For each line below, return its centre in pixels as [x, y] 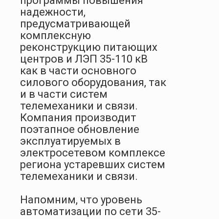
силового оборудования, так [93, 82]
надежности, [53, 12]
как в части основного [78, 70]
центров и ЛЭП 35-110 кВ [84, 59]
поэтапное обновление [80, 129]
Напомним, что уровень [81, 199]
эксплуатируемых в [70, 141]
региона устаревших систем [93, 164]
